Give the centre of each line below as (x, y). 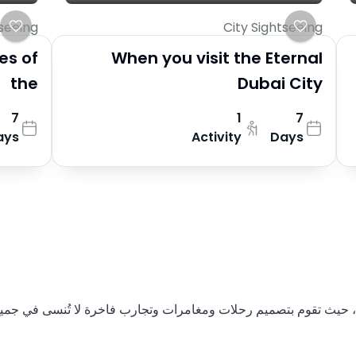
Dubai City (281, 83)
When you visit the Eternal (217, 58)
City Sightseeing (273, 27)
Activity (217, 137)
